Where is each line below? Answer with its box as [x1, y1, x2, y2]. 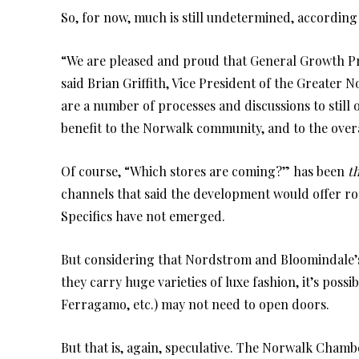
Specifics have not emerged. [61, 208, 225, 225]
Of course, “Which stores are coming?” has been [61, 163, 348, 180]
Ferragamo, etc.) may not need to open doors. [61, 296, 329, 313]
